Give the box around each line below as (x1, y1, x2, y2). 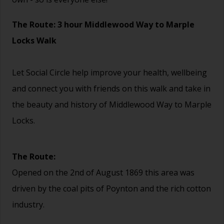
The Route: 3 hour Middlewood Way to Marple (12, 19, 194, 30)
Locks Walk (12, 35, 56, 46)
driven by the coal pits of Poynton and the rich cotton (12, 183, 211, 194)
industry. (12, 199, 44, 210)
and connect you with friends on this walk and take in (12, 83, 210, 94)
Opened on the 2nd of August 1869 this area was (12, 167, 194, 178)
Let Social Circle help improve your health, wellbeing (12, 67, 207, 78)
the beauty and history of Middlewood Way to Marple (12, 99, 211, 110)
